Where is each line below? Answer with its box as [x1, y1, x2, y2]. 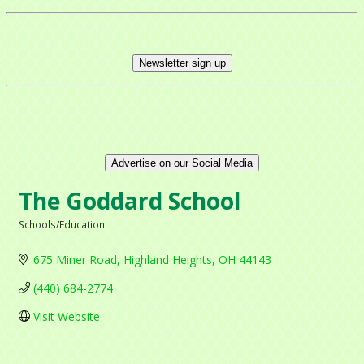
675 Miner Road [32, 251, 117, 267]
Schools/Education [19, 217, 105, 231]
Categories [18, 228, 75, 241]
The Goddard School [19, 184, 240, 216]
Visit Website [32, 308, 100, 324]
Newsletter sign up [138, 56, 226, 69]
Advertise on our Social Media [111, 156, 253, 169]
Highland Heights [123, 251, 212, 267]
